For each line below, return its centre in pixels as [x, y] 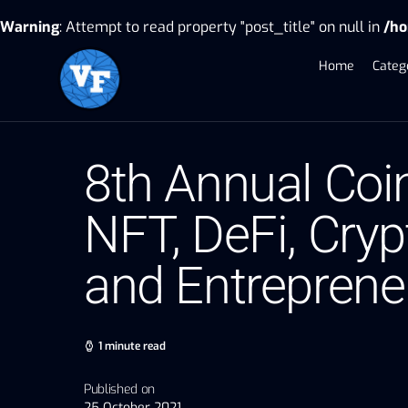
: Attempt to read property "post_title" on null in [221, 27]
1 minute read [132, 346]
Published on [119, 389]
